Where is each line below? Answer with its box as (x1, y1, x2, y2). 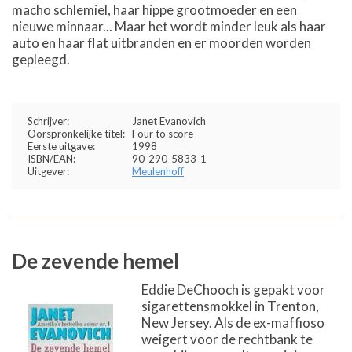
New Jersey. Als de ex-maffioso (141, 314, 324, 331)
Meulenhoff (132, 165, 184, 178)
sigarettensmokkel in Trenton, (141, 298, 319, 314)
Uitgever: (27, 165, 69, 178)
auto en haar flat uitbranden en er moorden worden (12, 35, 311, 51)
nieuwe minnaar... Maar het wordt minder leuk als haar (12, 18, 326, 35)
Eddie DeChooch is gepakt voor (141, 281, 325, 298)
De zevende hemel (12, 248, 179, 273)
